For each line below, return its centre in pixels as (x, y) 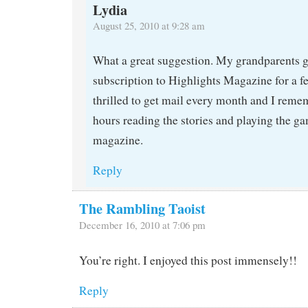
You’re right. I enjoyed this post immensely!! (188, 261)
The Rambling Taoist (142, 209)
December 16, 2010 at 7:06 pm (142, 225)
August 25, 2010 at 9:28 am (149, 25)
